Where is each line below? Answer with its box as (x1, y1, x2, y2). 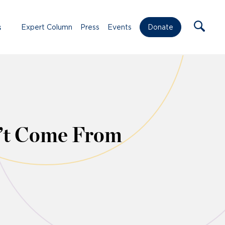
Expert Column (21, 23, 72, 31)
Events (107, 23, 132, 31)
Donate (148, 23, 173, 32)
